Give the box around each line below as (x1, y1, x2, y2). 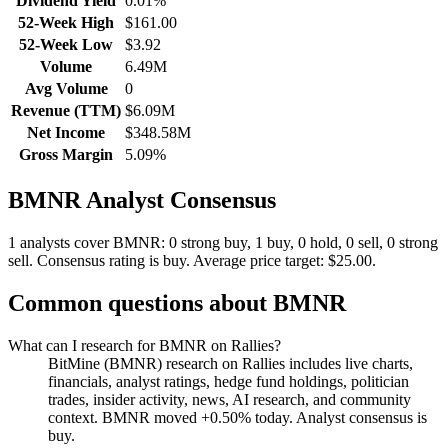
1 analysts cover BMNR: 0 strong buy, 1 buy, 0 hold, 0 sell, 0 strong (8, 234, 438, 252)
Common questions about (8, 289, 273, 316)
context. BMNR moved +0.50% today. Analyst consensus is (48, 408, 427, 426)
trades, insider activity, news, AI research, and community (48, 390, 411, 408)
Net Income (27, 124, 105, 142)
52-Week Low (19, 36, 113, 54)
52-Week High (18, 14, 114, 32)
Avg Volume (24, 80, 108, 98)
